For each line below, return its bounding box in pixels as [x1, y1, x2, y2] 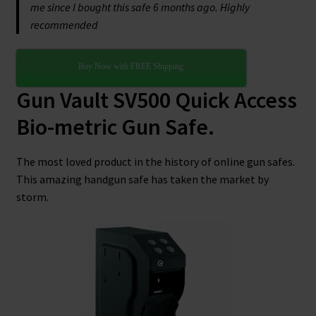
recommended [30, 17, 98, 32]
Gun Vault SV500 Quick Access [16, 86, 297, 115]
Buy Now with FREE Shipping [78, 61, 184, 72]
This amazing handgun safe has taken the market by [16, 171, 269, 186]
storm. [16, 189, 49, 204]
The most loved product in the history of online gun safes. [16, 154, 295, 169]
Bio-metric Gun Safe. [16, 113, 214, 142]
